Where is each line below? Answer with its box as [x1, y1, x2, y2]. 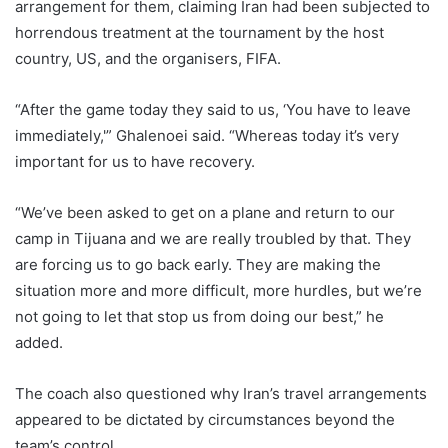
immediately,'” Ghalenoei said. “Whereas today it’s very [15, 126, 399, 145]
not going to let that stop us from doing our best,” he [15, 307, 384, 326]
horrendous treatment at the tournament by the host [15, 23, 384, 42]
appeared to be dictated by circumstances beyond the [15, 410, 395, 429]
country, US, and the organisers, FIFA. [15, 49, 281, 68]
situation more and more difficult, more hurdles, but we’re [15, 281, 422, 300]
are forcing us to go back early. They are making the [15, 255, 381, 274]
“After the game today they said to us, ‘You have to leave [15, 100, 411, 119]
